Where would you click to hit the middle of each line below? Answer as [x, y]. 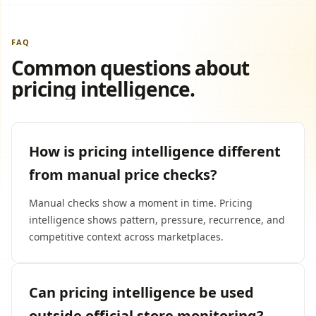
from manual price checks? [123, 175]
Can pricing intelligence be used [141, 292]
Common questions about [130, 68]
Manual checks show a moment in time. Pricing [141, 203]
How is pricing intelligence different [155, 151]
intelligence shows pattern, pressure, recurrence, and [157, 220]
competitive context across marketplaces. [126, 237]
